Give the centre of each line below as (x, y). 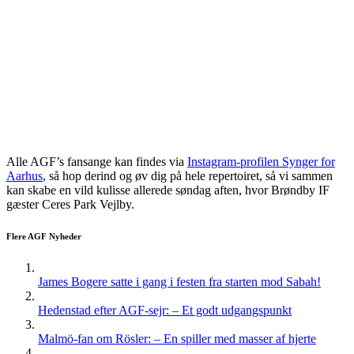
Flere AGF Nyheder (44, 237)
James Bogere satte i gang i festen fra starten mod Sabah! (179, 282)
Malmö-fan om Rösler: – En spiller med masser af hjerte (177, 339)
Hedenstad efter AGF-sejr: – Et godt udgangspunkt (165, 311)
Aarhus (24, 176)
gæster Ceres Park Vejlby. (70, 205)
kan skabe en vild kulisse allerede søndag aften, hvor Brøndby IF (168, 190)
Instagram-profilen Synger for (261, 162)
